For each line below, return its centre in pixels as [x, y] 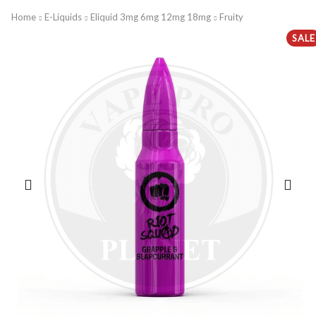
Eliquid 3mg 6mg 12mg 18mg [151, 17]
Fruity [231, 17]
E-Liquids [63, 17]
